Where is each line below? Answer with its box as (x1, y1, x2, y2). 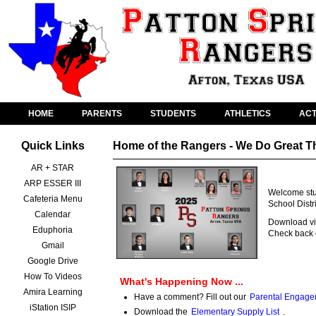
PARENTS (82, 108, 122, 119)
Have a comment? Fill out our (134, 291, 246, 302)
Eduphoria (32, 224, 73, 235)
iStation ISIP (30, 302, 76, 312)
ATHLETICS (224, 108, 271, 119)
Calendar (35, 209, 71, 219)
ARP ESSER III (24, 178, 82, 188)
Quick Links (21, 139, 85, 152)
